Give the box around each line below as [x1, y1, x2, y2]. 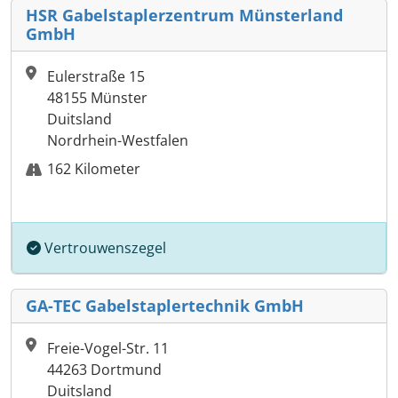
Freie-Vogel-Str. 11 [47, 338, 169, 359]
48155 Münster [47, 88, 147, 108]
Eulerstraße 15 [47, 67, 145, 87]
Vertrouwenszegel [41, 238, 166, 259]
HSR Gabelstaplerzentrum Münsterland [26, 4, 343, 27]
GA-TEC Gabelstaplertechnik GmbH [26, 295, 304, 317]
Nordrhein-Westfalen [47, 131, 188, 151]
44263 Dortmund [47, 360, 162, 380]
